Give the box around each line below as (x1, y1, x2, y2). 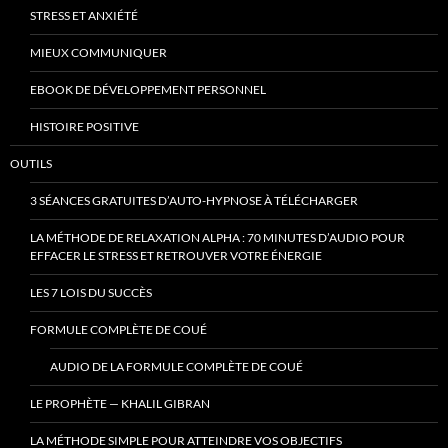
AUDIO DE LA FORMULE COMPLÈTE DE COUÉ (50, 359, 303, 374)
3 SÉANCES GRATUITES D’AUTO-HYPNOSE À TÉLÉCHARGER (30, 193, 358, 208)
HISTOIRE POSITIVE (30, 119, 139, 134)
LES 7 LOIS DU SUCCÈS (30, 285, 152, 300)
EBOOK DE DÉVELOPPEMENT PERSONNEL (30, 82, 266, 97)
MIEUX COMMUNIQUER (30, 45, 167, 60)
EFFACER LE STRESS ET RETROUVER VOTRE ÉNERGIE (30, 248, 322, 263)
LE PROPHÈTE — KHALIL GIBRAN (30, 396, 210, 411)
